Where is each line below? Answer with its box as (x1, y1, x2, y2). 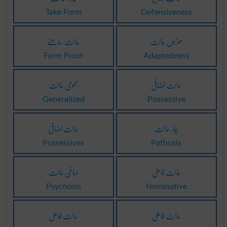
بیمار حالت (154, 118, 178, 138)
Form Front (44, 51, 84, 60)
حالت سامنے (47, 31, 80, 51)
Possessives (43, 138, 85, 147)
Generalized (42, 95, 85, 103)
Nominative (145, 182, 187, 191)
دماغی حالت (49, 162, 79, 182)
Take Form (45, 8, 82, 16)
